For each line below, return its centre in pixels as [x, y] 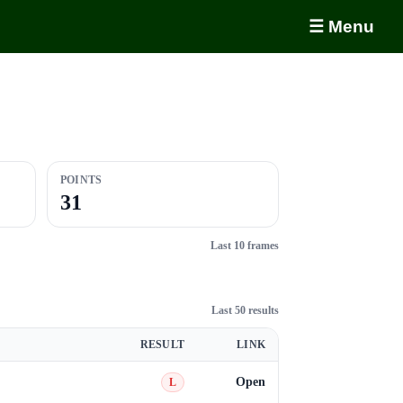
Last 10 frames [245, 245]
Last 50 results [245, 310]
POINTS [81, 180]
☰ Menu [341, 27]
